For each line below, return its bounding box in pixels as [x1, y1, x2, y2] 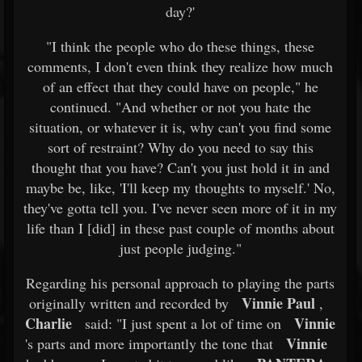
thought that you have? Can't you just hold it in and [31, 158, 330, 177]
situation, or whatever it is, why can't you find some [29, 117, 331, 137]
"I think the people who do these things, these [46, 36, 314, 56]
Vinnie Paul [241, 293, 315, 314]
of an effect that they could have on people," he [42, 77, 318, 96]
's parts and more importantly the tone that [24, 334, 273, 353]
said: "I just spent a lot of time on [81, 314, 281, 333]
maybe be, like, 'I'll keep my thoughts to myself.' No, [25, 178, 335, 197]
